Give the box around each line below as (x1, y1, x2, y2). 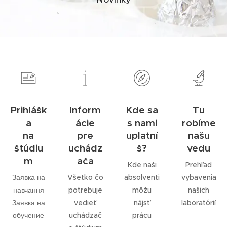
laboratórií (181, 198, 216, 207)
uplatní (126, 129, 158, 141)
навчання (13, 185, 44, 195)
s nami (127, 117, 157, 129)
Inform (69, 104, 101, 116)
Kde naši (127, 160, 157, 169)
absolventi (124, 173, 160, 182)
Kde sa (126, 104, 158, 116)
